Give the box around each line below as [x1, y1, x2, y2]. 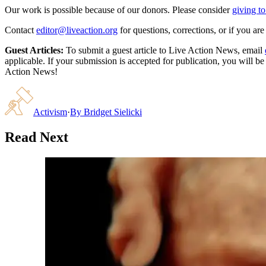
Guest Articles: [5, 45, 64, 55]
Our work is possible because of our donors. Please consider [5, 4, 230, 15]
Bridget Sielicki [84, 106, 142, 117]
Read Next [5, 129, 68, 145]
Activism [33, 106, 67, 117]
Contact [5, 24, 34, 35]
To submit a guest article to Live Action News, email [64, 45, 262, 55]
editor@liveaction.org [36, 24, 118, 35]
